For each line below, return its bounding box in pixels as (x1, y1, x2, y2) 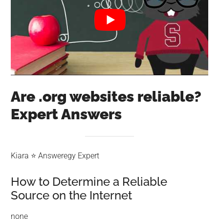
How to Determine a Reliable (11, 175, 168, 189)
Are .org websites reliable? (11, 88, 202, 105)
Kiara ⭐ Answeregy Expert (11, 151, 100, 161)
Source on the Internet (11, 188, 132, 203)
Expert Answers (11, 105, 122, 123)
